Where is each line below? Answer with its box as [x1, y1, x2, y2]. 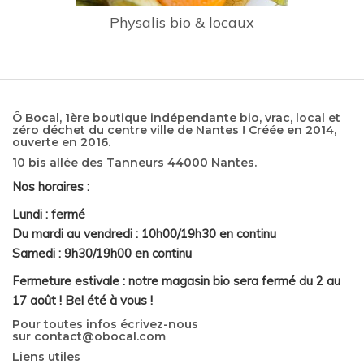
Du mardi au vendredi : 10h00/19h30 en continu [12, 225, 276, 241]
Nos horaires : [12, 178, 89, 194]
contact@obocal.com [34, 328, 166, 344]
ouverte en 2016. [12, 134, 110, 149]
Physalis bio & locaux [110, 12, 254, 32]
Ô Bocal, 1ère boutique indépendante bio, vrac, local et [12, 110, 340, 125]
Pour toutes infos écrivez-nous [12, 316, 198, 331]
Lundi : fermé [12, 206, 85, 222]
